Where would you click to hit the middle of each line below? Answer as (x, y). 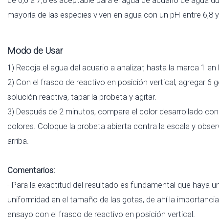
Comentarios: (31, 170)
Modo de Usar (35, 50)
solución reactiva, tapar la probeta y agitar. (82, 97)
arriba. (18, 141)
